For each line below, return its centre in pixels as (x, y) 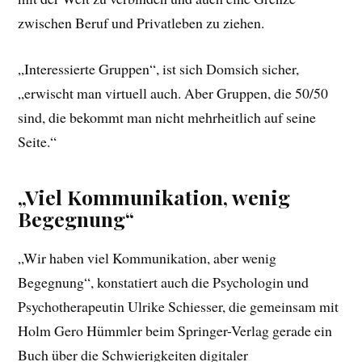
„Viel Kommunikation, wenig (154, 197)
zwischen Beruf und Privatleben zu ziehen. (141, 23)
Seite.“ (38, 142)
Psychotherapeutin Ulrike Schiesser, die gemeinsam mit (179, 307)
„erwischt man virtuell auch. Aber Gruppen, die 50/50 (173, 93)
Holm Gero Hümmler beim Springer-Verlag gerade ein (175, 331)
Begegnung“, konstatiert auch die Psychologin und (164, 282)
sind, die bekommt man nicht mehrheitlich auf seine (167, 118)
